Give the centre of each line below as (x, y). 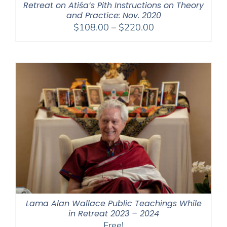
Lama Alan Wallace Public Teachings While (113, 203)
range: (166, 39)
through (169, 65)
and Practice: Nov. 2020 (113, 15)
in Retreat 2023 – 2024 (113, 213)
